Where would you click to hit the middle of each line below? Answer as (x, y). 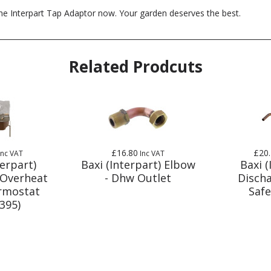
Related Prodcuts (135, 66)
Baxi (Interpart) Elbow (138, 164)
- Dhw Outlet (138, 178)
